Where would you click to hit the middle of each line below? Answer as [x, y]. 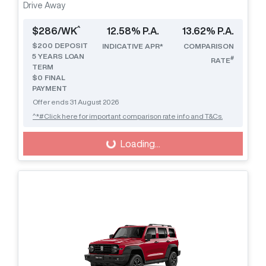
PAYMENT [50, 88]
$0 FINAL [49, 77]
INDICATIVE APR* [133, 46]
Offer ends [51, 102]
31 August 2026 [94, 102]
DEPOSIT [70, 45]
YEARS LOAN [60, 56]
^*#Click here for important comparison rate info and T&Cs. [128, 116]
